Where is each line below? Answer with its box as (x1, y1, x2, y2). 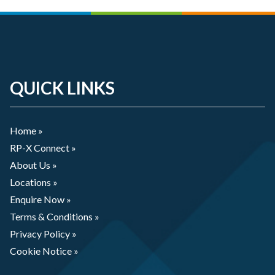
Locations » (10, 176, 58, 188)
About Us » (10, 158, 57, 171)
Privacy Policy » (10, 227, 77, 239)
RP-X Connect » (10, 141, 76, 153)
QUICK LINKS (10, 77, 115, 98)
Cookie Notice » (10, 244, 79, 257)
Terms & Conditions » (10, 210, 99, 222)
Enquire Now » (10, 193, 71, 205)
